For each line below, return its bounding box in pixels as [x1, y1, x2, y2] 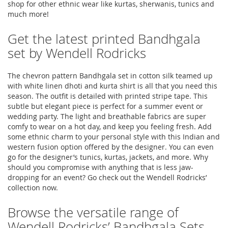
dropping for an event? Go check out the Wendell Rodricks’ [8, 173, 207, 183]
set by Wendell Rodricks [8, 44, 146, 63]
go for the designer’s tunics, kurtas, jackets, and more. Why [8, 152, 208, 162]
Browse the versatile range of [8, 204, 179, 222]
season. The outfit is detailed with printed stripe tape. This [8, 91, 208, 101]
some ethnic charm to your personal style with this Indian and [8, 132, 220, 142]
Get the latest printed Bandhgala [8, 30, 201, 48]
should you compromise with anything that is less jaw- [8, 162, 193, 173]
